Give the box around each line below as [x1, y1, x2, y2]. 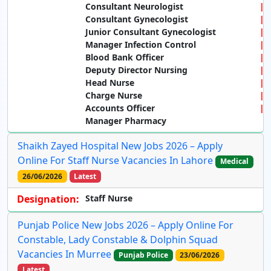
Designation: [17, 192, 79, 206]
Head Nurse [85, 77, 134, 89]
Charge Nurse [85, 90, 142, 102]
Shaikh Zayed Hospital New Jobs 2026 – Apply [18, 139, 223, 153]
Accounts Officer [85, 102, 155, 114]
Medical [220, 156, 249, 167]
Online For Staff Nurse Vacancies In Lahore [18, 154, 213, 168]
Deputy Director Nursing [85, 64, 188, 76]
